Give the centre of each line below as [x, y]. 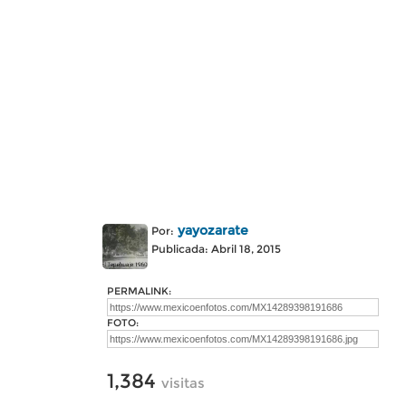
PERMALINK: [139, 291]
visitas [183, 383]
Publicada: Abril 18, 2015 [216, 249]
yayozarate [213, 230]
